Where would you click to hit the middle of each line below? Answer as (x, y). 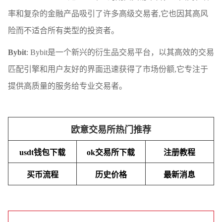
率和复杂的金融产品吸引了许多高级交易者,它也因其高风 (108, 13)
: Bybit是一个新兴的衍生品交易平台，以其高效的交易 (120, 52)
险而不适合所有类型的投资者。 (63, 30)
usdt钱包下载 (43, 152)
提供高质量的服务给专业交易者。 (67, 86)
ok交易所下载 (111, 152)
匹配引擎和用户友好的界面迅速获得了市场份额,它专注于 (108, 69)
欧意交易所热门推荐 (111, 130)
